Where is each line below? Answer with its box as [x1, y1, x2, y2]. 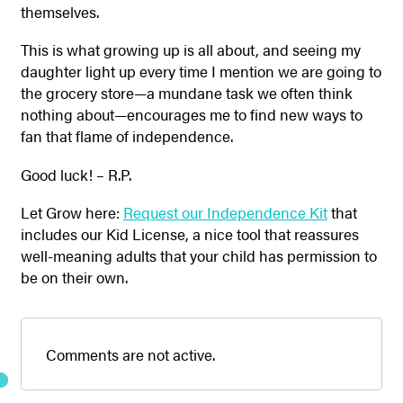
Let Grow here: [20, 201, 123, 224]
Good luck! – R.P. [20, 163, 131, 185]
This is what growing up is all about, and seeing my [20, 39, 361, 61]
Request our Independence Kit [122, 201, 327, 224]
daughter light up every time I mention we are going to [20, 60, 381, 83]
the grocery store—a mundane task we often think [20, 82, 353, 104]
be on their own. [20, 266, 128, 289]
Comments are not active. [46, 343, 216, 365]
